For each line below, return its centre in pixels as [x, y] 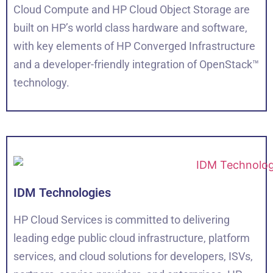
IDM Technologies [62, 193]
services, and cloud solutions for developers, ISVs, [133, 257]
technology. [41, 83]
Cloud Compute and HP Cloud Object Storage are [132, 10]
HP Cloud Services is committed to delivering [122, 220]
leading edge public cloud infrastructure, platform [132, 238]
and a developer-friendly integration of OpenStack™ [136, 65]
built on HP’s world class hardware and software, [130, 28]
